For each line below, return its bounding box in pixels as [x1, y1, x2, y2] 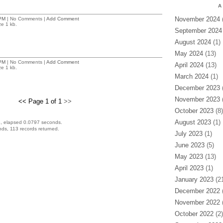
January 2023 [174, 176, 214, 183]
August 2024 [174, 38, 211, 46]
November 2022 [174, 199, 220, 206]
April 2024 [174, 61, 204, 69]
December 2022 [174, 187, 220, 195]
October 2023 [174, 107, 214, 114]
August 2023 [174, 118, 211, 126]
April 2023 [174, 164, 204, 172]
